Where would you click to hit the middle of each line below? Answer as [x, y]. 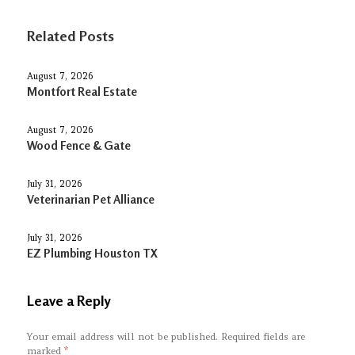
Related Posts [71, 35]
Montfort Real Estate [82, 92]
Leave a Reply [69, 300]
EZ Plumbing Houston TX [93, 254]
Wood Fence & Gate [79, 146]
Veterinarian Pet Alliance [91, 200]
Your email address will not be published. [123, 336]
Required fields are [263, 336]
